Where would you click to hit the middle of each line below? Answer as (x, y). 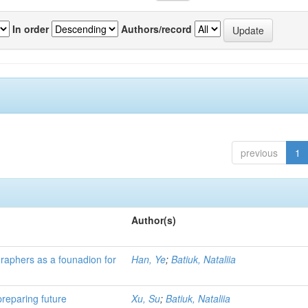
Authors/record (156, 29)
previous (259, 153)
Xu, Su (146, 298)
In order (31, 29)
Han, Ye (149, 259)
